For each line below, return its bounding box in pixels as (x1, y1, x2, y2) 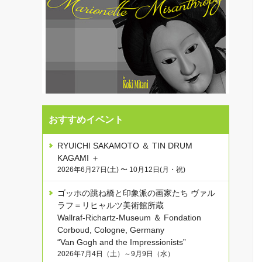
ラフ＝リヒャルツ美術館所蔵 (57, 201, 164, 211)
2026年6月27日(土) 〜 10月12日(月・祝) (57, 166, 185, 174)
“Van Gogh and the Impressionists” (57, 237, 186, 247)
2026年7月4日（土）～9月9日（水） (57, 250, 174, 258)
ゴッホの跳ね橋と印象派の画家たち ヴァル (57, 188, 215, 198)
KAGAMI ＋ (57, 153, 99, 163)
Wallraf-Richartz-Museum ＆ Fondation (57, 213, 201, 223)
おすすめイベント (49, 115, 123, 125)
